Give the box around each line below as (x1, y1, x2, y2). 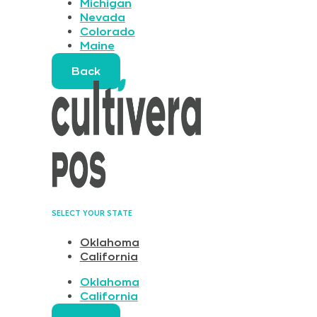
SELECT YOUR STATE (51, 208, 132, 218)
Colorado (79, 24, 135, 39)
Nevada (79, 10, 125, 25)
